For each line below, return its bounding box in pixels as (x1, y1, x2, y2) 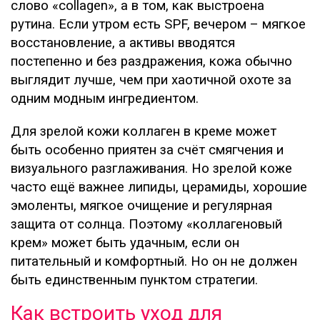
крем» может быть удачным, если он (11, 235, 239, 251)
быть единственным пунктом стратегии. (11, 272, 258, 289)
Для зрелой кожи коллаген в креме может (11, 124, 276, 140)
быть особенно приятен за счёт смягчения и (11, 142, 284, 159)
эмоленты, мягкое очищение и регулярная (11, 198, 272, 214)
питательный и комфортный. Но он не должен (11, 254, 297, 270)
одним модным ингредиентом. (11, 91, 199, 107)
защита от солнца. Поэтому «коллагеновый (11, 216, 282, 233)
